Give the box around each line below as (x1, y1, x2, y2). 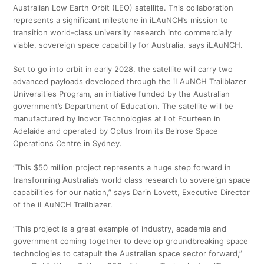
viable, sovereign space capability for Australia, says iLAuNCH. (13, 40, 243, 50)
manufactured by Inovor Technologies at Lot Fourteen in (13, 114, 221, 124)
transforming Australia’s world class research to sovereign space (13, 175, 251, 185)
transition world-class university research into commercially (13, 28, 232, 38)
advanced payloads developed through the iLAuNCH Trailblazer (13, 77, 247, 87)
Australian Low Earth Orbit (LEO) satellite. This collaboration (13, 3, 234, 13)
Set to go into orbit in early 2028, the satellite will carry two (13, 64, 233, 74)
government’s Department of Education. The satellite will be (13, 101, 234, 111)
